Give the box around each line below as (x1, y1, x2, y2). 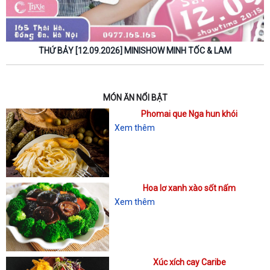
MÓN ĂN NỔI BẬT (102, 92, 168, 102)
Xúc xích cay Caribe (152, 257, 226, 267)
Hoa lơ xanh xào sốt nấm (143, 183, 236, 193)
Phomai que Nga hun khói (141, 108, 238, 119)
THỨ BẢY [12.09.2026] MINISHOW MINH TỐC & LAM (39, 45, 231, 55)
